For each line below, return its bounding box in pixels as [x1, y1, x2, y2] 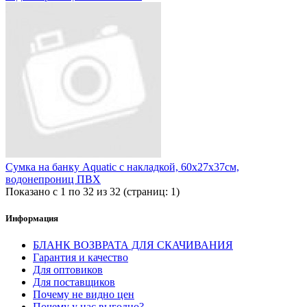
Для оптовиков [33, 264, 103, 276]
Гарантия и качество [33, 251, 128, 264]
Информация [5, 213, 58, 224]
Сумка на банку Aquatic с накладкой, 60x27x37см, [5, 160, 239, 173]
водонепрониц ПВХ [5, 173, 101, 185]
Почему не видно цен [33, 288, 134, 301]
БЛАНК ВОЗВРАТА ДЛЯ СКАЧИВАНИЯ [33, 239, 233, 251]
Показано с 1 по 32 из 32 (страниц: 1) [5, 185, 180, 197]
